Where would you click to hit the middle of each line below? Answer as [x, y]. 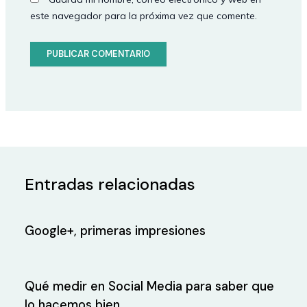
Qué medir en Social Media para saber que [150, 286]
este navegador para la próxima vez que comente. [144, 16]
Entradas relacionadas [110, 184]
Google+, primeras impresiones [115, 231]
